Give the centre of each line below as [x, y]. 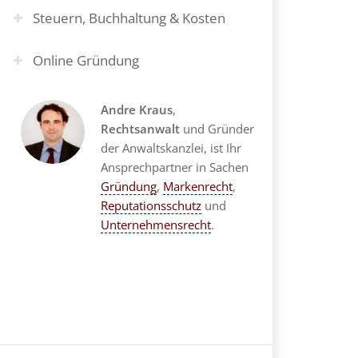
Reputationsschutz [151, 205]
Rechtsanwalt [142, 129]
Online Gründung [86, 60]
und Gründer [219, 129]
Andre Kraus [137, 109]
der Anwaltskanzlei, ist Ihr [171, 148]
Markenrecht [198, 186]
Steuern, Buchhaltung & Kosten [129, 18]
